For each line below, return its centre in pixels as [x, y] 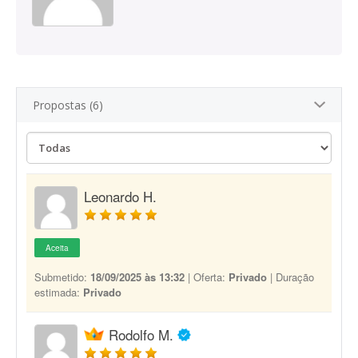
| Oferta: [207, 277]
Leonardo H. [120, 196]
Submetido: [62, 277]
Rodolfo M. [141, 334]
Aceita [57, 248]
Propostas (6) [68, 105]
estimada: [59, 292]
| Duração [290, 277]
